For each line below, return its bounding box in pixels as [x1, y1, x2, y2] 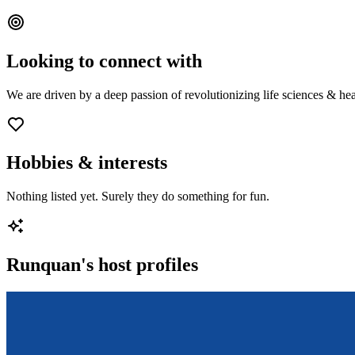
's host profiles [81, 254, 198, 276]
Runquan [6, 254, 81, 276]
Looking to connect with [6, 50, 202, 71]
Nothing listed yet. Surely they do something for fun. [6, 189, 269, 204]
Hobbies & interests [6, 152, 167, 174]
